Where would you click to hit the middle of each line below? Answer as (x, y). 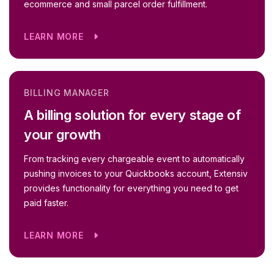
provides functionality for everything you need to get (131, 188)
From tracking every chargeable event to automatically (134, 158)
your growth (63, 134)
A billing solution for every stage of (132, 115)
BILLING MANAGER (67, 92)
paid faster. (46, 202)
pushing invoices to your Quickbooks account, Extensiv (136, 173)
